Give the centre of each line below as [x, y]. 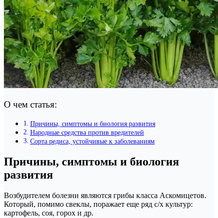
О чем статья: [30, 105]
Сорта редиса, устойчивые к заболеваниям [92, 141]
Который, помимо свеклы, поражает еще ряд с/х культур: [98, 204]
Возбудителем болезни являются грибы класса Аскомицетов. [105, 196]
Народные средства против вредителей [87, 133]
